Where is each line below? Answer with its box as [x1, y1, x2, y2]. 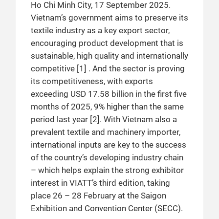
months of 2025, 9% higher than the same [31, 102, 184, 111]
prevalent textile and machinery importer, [31, 128, 180, 137]
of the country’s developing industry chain [31, 153, 183, 162]
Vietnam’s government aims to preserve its [31, 13, 188, 22]
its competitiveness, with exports [31, 77, 153, 86]
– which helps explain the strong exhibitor [31, 166, 184, 175]
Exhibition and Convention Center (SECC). [31, 204, 183, 213]
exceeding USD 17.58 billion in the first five [31, 89, 187, 99]
